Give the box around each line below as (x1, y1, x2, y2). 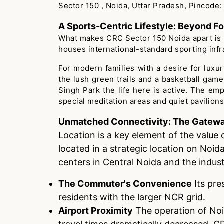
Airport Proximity (58, 205, 133, 216)
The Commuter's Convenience (58, 178, 192, 189)
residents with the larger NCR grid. (58, 192, 205, 202)
